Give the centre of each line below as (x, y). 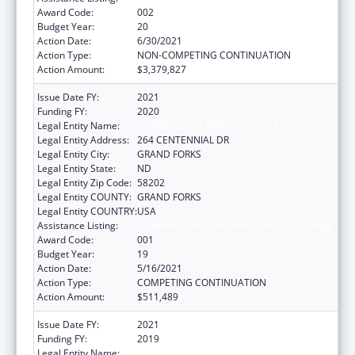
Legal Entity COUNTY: (84, 197)
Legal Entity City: (73, 154)
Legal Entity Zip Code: (84, 182)
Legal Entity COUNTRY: (87, 211)
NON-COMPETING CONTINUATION (214, 55)
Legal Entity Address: (83, 139)
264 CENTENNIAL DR (183, 139)
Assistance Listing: (78, 225)
